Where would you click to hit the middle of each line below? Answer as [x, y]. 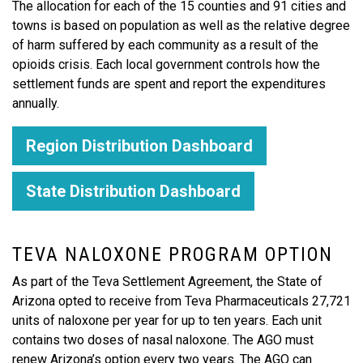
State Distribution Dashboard [133, 191]
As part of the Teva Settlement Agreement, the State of [167, 282]
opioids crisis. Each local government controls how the [166, 64]
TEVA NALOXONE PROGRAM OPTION [173, 254]
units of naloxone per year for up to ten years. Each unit [167, 320]
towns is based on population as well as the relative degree [181, 26]
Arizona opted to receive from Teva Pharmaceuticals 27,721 [181, 301]
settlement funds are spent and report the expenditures [169, 84]
